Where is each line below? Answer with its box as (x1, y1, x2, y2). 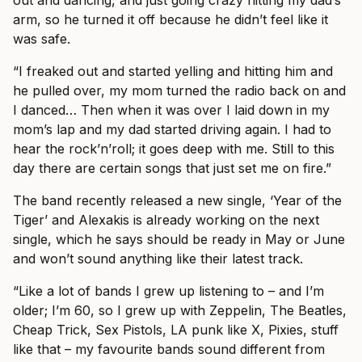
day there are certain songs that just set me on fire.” (13, 159, 331, 176)
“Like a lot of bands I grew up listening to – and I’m (13, 282, 324, 299)
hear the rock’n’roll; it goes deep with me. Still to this (13, 140, 335, 157)
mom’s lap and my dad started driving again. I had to (13, 120, 331, 137)
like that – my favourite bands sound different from (13, 340, 325, 357)
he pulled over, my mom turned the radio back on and (13, 82, 346, 99)
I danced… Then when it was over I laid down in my (13, 101, 330, 118)
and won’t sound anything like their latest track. (13, 250, 303, 267)
